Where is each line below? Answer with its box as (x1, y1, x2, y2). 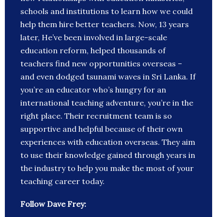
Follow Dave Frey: (20, 199, 86, 209)
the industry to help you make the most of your (20, 163, 194, 173)
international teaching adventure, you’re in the (20, 98, 193, 108)
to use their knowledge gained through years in (20, 150, 195, 160)
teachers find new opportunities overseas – (20, 59, 182, 69)
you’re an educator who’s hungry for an (20, 85, 166, 95)
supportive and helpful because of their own (20, 124, 183, 134)
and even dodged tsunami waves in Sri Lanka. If (20, 72, 196, 82)
